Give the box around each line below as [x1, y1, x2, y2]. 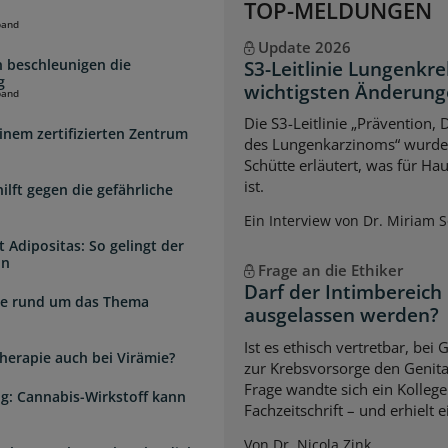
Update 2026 [257, 36, 351, 57]
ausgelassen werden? [244, 302, 439, 329]
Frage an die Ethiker [257, 260, 403, 281]
